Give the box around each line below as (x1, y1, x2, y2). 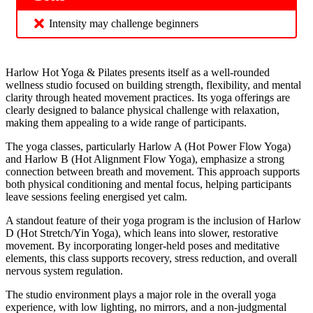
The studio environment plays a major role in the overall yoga (6, 289, 276, 301)
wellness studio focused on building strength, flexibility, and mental (6, 79, 301, 92)
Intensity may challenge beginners (49, 17, 198, 30)
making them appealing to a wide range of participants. (6, 117, 247, 129)
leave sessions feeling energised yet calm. (6, 191, 187, 203)
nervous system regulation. (6, 265, 123, 277)
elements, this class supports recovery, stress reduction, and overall (6, 252, 297, 265)
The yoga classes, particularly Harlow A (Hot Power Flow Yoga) (6, 140, 291, 153)
